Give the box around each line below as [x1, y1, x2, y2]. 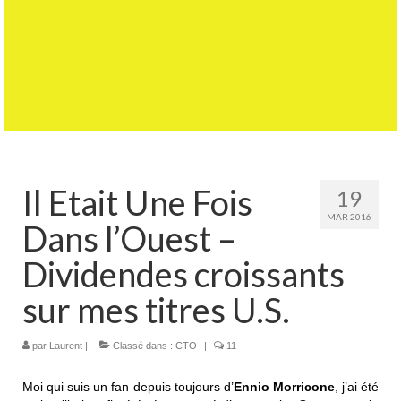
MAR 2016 [327, 210, 371, 222]
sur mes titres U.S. [22, 288, 290, 330]
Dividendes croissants [22, 252, 345, 294]
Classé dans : [110, 339, 175, 351]
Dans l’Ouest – [22, 217, 236, 259]
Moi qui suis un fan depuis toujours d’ [22, 379, 234, 394]
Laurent [49, 339, 82, 351]
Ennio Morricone [233, 379, 335, 394]
